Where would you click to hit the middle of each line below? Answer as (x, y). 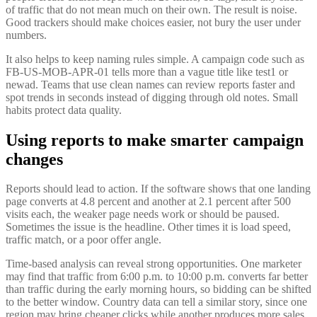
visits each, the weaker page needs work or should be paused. (143, 214)
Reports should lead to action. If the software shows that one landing (158, 189)
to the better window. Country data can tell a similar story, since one (156, 302)
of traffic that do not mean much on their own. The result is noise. (151, 9)
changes (34, 159)
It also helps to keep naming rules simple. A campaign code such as (155, 59)
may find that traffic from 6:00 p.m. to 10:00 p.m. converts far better (157, 277)
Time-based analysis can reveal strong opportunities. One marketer (154, 264)
